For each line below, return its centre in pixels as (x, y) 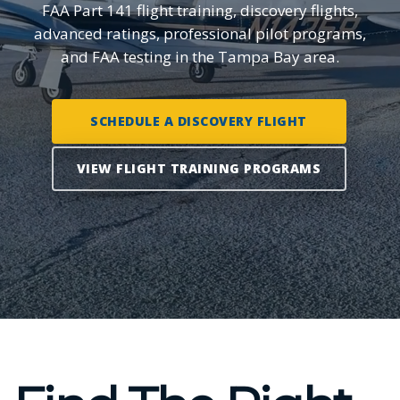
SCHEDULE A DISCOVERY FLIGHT (199, 121)
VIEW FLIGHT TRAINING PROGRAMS (199, 168)
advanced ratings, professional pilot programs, (200, 33)
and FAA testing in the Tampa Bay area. (200, 57)
